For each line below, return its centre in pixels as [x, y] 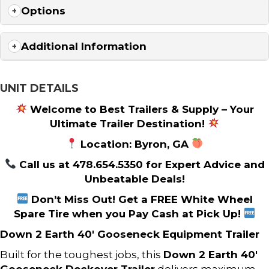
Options [43, 11]
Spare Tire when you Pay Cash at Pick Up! [128, 213]
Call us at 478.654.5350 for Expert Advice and [140, 164]
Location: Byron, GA [134, 144]
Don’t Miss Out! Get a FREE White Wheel [140, 199]
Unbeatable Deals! [134, 179]
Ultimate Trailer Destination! [128, 123]
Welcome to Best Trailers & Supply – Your [140, 109]
